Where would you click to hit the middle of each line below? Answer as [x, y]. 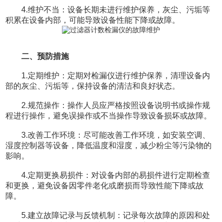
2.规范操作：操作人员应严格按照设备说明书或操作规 [108, 106]
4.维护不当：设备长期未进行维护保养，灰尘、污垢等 [108, 9]
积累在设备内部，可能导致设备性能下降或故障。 [93, 20]
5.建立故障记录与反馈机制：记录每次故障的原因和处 [108, 216]
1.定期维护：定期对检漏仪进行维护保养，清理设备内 [108, 76]
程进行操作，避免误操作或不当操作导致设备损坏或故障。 [109, 116]
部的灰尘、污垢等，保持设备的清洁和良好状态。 [93, 86]
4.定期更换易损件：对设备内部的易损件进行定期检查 [108, 175]
